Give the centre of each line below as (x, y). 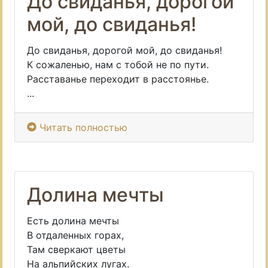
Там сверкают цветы (76, 249)
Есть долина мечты (73, 221)
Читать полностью (83, 127)
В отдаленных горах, (75, 235)
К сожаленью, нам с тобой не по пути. (118, 65)
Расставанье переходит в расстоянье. (118, 79)
